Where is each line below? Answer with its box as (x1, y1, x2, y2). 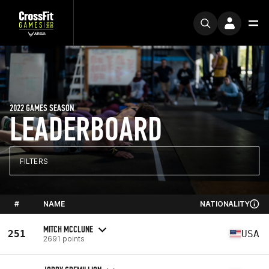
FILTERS (20, 156, 48, 166)
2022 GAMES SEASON (10, 102, 74, 113)
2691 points (43, 234, 85, 243)
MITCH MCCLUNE (43, 223, 93, 235)
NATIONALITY (200, 199, 250, 208)
